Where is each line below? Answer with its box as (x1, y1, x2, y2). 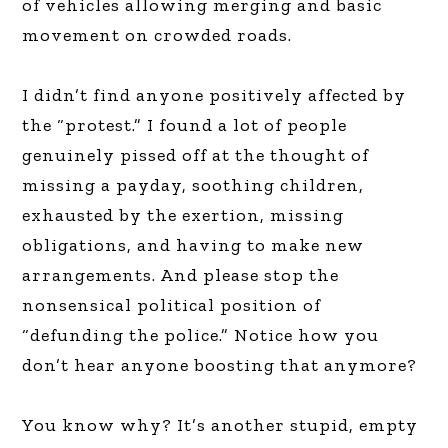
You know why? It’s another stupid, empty (22, 413, 419, 436)
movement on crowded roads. (22, 23, 293, 46)
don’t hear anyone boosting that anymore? (22, 353, 418, 376)
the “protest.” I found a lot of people (22, 113, 348, 136)
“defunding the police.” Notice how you (22, 323, 380, 346)
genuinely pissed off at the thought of (22, 143, 370, 166)
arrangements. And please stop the (22, 263, 340, 286)
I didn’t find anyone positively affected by (22, 83, 407, 106)
